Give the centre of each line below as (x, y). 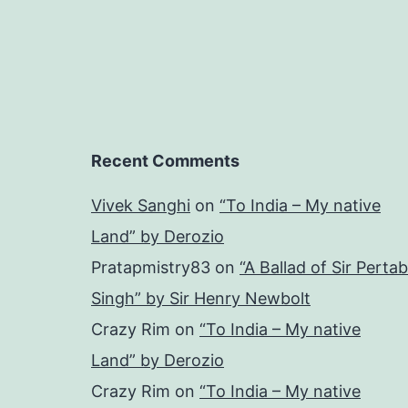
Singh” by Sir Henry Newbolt (201, 298)
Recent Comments (165, 160)
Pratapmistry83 (151, 267)
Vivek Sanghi (141, 205)
